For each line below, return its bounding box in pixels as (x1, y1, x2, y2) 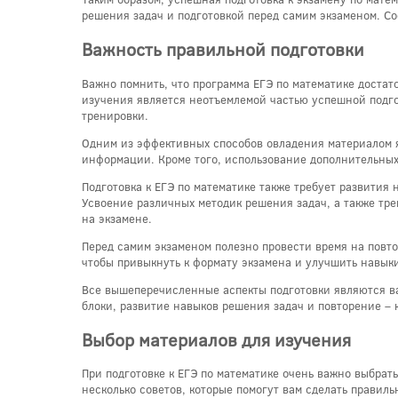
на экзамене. (82, 210, 152, 227)
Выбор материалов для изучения (82, 327, 351, 351)
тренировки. (82, 107, 148, 123)
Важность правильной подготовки (82, 37, 364, 61)
